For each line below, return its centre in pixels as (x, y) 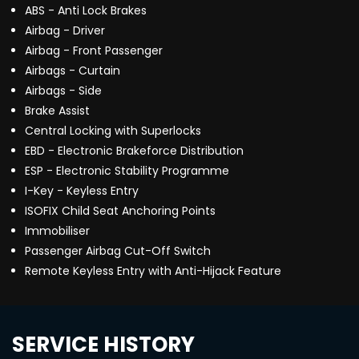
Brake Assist (57, 111)
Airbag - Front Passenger (94, 51)
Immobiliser (57, 231)
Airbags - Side (63, 91)
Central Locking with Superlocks (113, 131)
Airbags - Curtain (73, 71)
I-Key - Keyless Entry (82, 191)
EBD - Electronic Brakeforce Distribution (134, 151)
